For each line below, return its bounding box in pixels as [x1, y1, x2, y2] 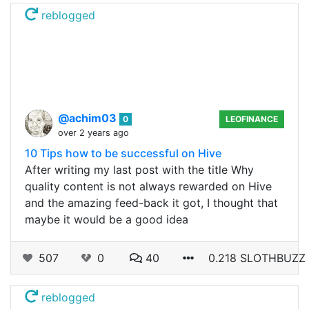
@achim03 [58, 110, 119, 125]
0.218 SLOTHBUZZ [208, 250, 306, 265]
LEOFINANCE [226, 113, 279, 124]
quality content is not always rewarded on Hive [25, 179, 272, 193]
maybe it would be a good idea [25, 212, 188, 226]
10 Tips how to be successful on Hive [25, 146, 221, 160]
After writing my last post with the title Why [25, 162, 254, 177]
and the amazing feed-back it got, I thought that [25, 195, 278, 210]
